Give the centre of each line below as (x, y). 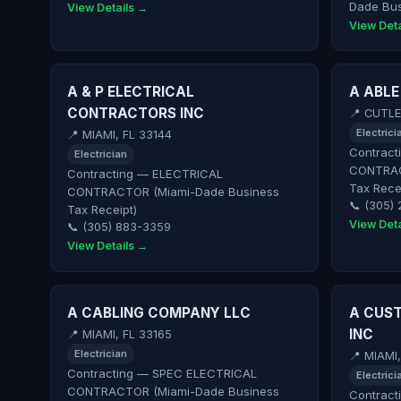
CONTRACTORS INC (136, 113)
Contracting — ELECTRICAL (145, 173)
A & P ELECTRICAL (131, 91)
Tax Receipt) (102, 209)
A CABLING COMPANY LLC (159, 312)
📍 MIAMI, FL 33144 (120, 135)
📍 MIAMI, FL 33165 (120, 335)
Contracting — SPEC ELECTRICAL (162, 373)
